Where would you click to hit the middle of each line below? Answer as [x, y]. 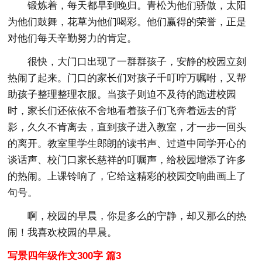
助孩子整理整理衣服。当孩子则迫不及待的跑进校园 [122, 94]
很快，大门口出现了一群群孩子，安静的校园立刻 [137, 61]
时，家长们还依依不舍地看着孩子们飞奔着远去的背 [122, 111]
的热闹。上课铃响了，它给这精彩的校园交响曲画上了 [127, 176]
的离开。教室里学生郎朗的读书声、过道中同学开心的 [127, 143]
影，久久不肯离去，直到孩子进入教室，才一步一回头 [127, 127]
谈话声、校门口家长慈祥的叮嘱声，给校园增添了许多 [127, 160]
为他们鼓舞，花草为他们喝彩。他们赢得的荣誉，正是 [127, 22]
